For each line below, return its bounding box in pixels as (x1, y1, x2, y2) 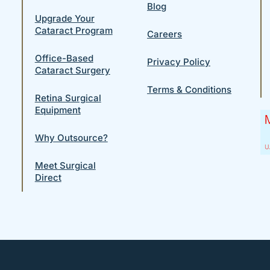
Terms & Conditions (146, 83, 231, 95)
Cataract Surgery (34, 64, 110, 76)
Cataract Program (34, 24, 113, 36)
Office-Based (34, 52, 93, 64)
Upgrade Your (34, 12, 95, 24)
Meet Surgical (34, 159, 96, 171)
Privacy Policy (146, 55, 210, 67)
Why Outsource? (34, 131, 108, 143)
